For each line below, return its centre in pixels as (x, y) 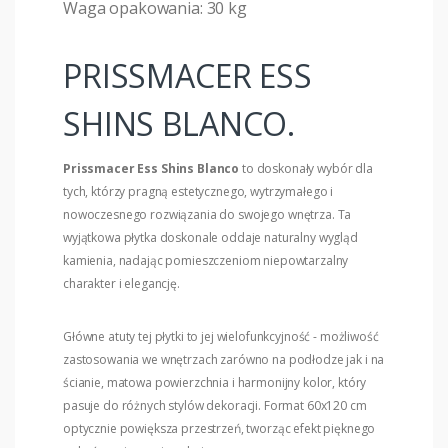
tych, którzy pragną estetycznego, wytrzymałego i (198, 191)
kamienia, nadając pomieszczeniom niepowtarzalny (206, 260)
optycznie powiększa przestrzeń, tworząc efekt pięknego (219, 428)
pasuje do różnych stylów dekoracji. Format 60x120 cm (215, 405)
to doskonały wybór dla (306, 168)
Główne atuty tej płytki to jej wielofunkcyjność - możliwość (221, 336)
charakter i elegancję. (121, 283)
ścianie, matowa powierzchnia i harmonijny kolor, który (215, 382)
